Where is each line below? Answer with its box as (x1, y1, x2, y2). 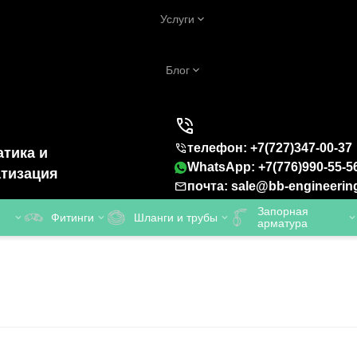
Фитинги (51, 210, 94, 224)
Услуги (160, 13, 194, 25)
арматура (257, 217, 308, 229)
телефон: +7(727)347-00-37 (187, 141, 352, 155)
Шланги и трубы (134, 210, 218, 224)
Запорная (257, 205, 308, 218)
